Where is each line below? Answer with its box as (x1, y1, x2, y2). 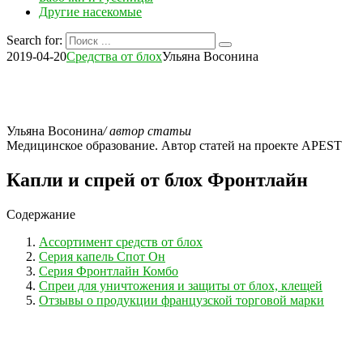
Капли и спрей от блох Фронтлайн (6, 169, 308, 190)
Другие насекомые (39, 5, 142, 19)
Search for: (6, 33, 62, 47)
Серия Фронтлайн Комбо (39, 263, 178, 278)
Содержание (6, 207, 75, 221)
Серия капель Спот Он (39, 249, 165, 263)
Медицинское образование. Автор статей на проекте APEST (6, 139, 342, 152)
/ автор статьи (103, 124, 191, 138)
